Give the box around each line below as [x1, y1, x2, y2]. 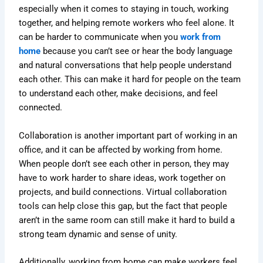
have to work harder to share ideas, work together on [19, 172, 226, 183]
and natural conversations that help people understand [19, 60, 232, 71]
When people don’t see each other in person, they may [19, 158, 230, 169]
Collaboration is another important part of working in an [19, 130, 238, 141]
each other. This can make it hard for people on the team [19, 74, 241, 85]
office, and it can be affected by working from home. [19, 144, 223, 155]
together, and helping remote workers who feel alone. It [19, 18, 235, 29]
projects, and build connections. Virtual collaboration [19, 186, 227, 197]
